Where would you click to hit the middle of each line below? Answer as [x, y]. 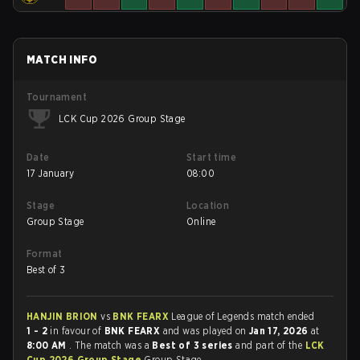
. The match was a [111, 345]
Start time [211, 157]
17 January [50, 173]
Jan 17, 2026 [280, 331]
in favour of [76, 331]
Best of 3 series [194, 345]
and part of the [270, 345]
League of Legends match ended [243, 316]
